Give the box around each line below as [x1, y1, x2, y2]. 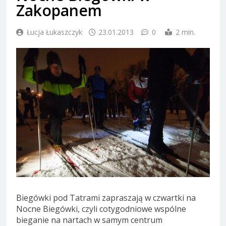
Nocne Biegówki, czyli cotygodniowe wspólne [16, 203, 186, 214]
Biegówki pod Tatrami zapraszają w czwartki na [16, 192, 196, 203]
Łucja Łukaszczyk [27, 27, 82, 37]
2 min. [176, 27, 195, 37]
